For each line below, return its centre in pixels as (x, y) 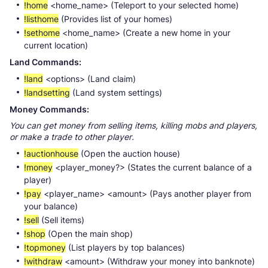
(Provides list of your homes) (115, 19)
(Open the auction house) (129, 153)
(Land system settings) (116, 92)
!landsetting (47, 92)
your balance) (51, 206)
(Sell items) (62, 220)
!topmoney (45, 247)
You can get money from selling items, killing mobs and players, (133, 125)
